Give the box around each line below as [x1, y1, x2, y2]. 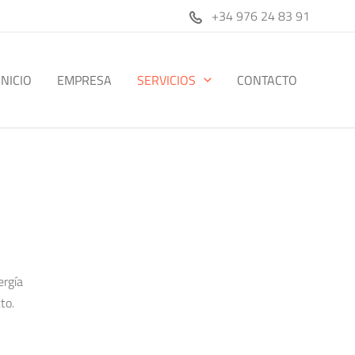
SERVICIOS [137, 70, 197, 90]
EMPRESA [57, 70, 113, 90]
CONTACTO [237, 70, 297, 90]
